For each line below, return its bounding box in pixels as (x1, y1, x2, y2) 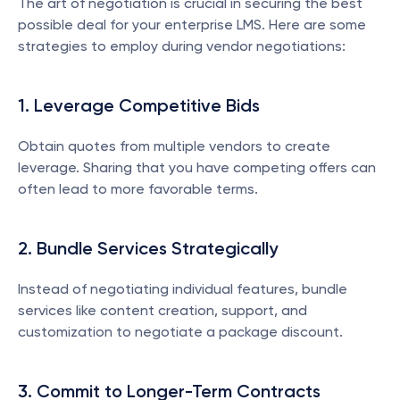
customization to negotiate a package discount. (18, 323, 343, 340)
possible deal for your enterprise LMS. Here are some (18, 16, 366, 33)
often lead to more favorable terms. (18, 180, 258, 197)
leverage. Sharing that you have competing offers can (18, 159, 376, 176)
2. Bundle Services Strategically (18, 237, 278, 259)
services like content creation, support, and (18, 302, 307, 319)
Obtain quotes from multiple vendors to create (18, 137, 330, 154)
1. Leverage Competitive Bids (18, 95, 260, 116)
